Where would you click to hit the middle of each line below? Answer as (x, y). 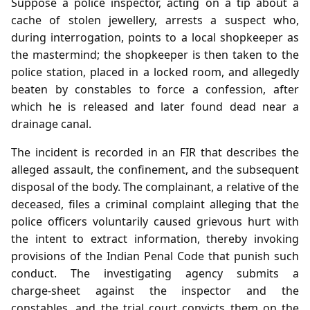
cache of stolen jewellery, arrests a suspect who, (155, 20)
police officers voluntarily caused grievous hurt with (155, 221)
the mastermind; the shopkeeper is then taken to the (155, 54)
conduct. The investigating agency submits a (155, 273)
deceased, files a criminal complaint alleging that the (155, 204)
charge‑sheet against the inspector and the (155, 290)
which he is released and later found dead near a (155, 106)
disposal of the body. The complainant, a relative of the (155, 186)
